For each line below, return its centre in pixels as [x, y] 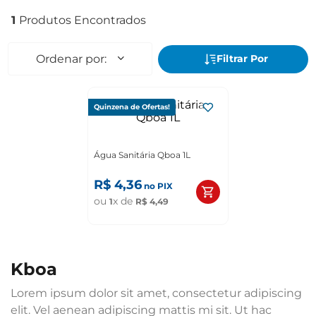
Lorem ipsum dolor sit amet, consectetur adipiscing [156, 293]
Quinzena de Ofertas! [132, 107]
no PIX [157, 186]
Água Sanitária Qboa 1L [142, 155]
